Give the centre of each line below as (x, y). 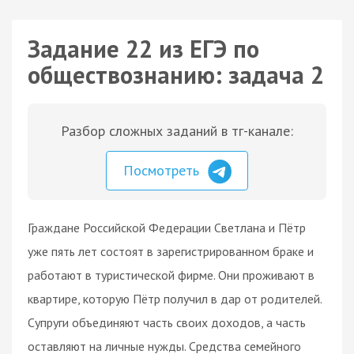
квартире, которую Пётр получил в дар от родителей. (175, 298)
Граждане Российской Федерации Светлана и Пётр (167, 227)
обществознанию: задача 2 (176, 75)
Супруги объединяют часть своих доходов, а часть (167, 322)
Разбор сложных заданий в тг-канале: (177, 131)
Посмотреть (163, 170)
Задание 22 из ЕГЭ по (143, 49)
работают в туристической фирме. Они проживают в (171, 275)
